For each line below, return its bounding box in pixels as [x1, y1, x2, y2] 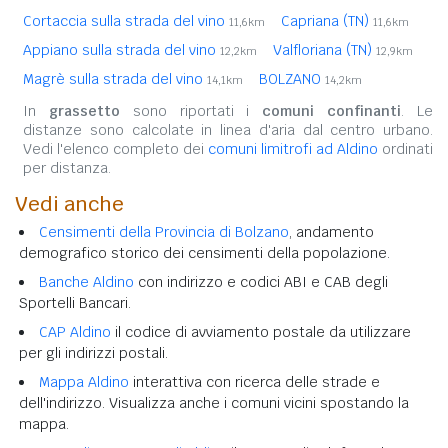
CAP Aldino [39, 322, 111, 341]
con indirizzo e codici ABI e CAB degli [134, 272, 388, 291]
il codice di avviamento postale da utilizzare [111, 322, 411, 341]
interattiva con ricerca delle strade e [129, 372, 380, 391]
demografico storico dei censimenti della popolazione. [19, 243, 390, 262]
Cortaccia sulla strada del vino [23, 11, 229, 30]
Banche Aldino [39, 272, 134, 291]
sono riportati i [119, 101, 263, 120]
